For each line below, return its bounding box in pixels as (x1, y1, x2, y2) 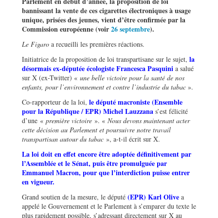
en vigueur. (22, 176, 54, 187)
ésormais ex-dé (26, 63, 69, 73)
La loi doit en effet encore (22, 148, 99, 159)
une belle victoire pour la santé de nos (80, 73, 184, 82)
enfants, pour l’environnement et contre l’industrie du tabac (22, 82, 186, 91)
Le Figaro (22, 39, 49, 49)
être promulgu (107, 158, 149, 168)
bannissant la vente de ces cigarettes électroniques (22, 5, 169, 16)
